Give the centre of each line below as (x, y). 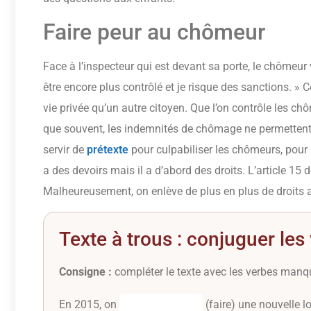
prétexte (108, 149)
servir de (65, 149)
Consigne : (85, 272)
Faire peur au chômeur (154, 32)
